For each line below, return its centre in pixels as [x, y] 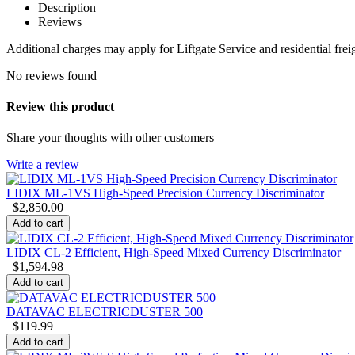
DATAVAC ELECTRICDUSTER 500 [105, 312]
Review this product [60, 107]
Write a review [43, 165]
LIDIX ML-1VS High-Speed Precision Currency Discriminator [165, 193]
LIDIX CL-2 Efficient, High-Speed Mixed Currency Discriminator [174, 253]
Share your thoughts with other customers [110, 138]
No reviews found [52, 75]
